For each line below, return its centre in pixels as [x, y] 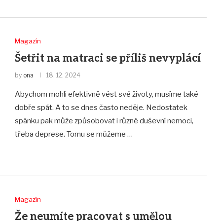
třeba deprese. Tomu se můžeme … [74, 134]
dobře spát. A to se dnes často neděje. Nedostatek [101, 107]
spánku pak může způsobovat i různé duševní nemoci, [104, 121]
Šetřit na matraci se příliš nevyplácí [108, 58]
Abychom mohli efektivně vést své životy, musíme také [106, 94]
